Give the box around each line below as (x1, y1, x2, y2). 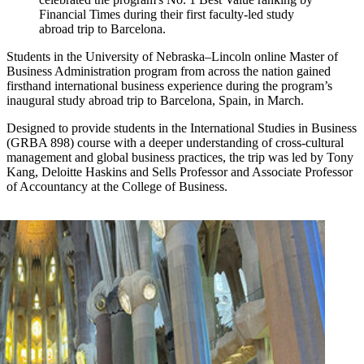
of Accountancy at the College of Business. (6, 180, 227, 194)
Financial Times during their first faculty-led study (39, 7, 294, 22)
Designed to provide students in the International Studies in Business (6, 121, 357, 136)
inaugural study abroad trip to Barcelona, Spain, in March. (6, 93, 304, 108)
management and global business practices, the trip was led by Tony (6, 150, 353, 165)
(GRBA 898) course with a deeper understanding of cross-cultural (6, 136, 344, 150)
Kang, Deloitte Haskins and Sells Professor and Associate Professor (6, 165, 353, 180)
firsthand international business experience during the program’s (6, 79, 332, 93)
